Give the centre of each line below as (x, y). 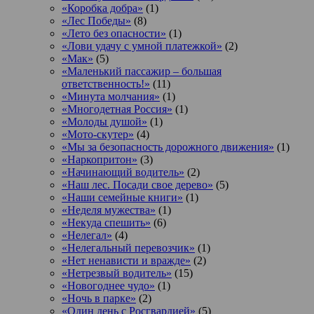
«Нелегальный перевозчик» (128, 248)
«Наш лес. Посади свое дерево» (137, 185)
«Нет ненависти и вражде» (126, 261)
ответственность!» (106, 84)
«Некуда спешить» (106, 223)
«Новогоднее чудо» (108, 286)
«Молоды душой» (104, 122)
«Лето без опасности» (114, 34)
